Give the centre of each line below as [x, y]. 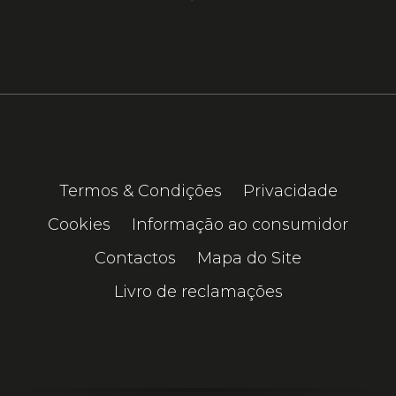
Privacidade [290, 191]
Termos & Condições [140, 191]
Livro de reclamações [198, 292]
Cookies [79, 225]
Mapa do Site [249, 259]
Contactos [135, 259]
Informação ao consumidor [240, 225]
